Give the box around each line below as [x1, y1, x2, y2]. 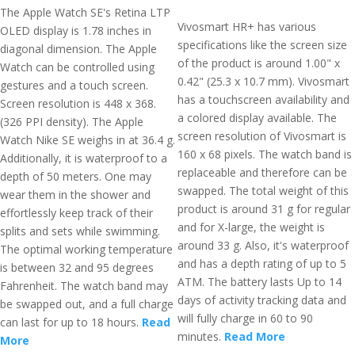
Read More [224, 329, 285, 344]
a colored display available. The [177, 110, 337, 125]
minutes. [177, 329, 224, 344]
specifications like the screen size [177, 37, 347, 52]
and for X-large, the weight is [177, 219, 325, 235]
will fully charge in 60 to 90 [177, 311, 313, 326]
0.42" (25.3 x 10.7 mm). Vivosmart [177, 74, 349, 89]
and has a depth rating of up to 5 [177, 256, 346, 271]
